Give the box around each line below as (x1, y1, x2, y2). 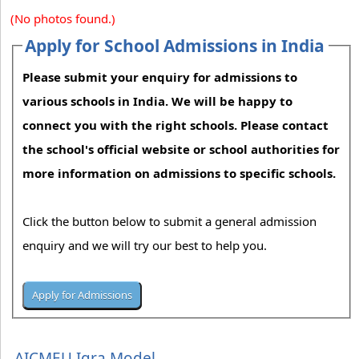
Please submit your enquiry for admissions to (22, 69, 298, 86)
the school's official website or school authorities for (22, 141, 341, 158)
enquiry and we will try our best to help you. (22, 237, 271, 254)
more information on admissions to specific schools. (22, 165, 337, 182)
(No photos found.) (10, 10, 115, 26)
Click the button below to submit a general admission (22, 213, 317, 230)
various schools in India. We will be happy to (22, 93, 293, 110)
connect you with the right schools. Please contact (22, 117, 329, 134)
